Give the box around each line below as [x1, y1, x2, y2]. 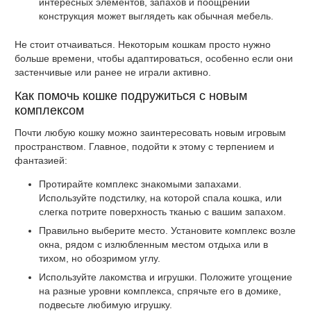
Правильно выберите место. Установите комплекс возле [39, 224, 296, 236]
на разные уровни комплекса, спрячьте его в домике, [39, 285, 281, 296]
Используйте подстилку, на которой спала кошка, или [39, 192, 282, 203]
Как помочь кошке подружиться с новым [15, 88, 247, 103]
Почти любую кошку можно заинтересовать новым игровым [15, 126, 286, 138]
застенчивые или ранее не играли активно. [15, 66, 211, 78]
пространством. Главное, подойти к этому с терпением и [15, 140, 274, 152]
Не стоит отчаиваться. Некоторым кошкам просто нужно [15, 38, 271, 50]
